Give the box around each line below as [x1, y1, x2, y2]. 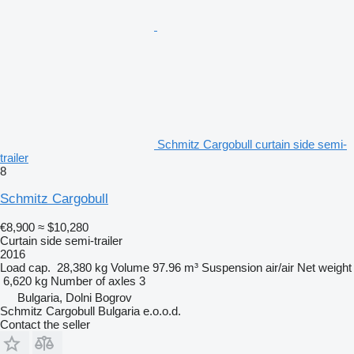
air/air [265, 261, 294, 275]
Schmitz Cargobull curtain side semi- [157, 137, 347, 152]
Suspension [201, 261, 262, 275]
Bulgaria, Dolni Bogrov [17, 291, 132, 305]
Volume [111, 261, 149, 275]
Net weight [297, 261, 352, 275]
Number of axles [51, 274, 136, 288]
